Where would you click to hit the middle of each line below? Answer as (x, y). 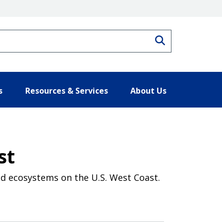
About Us (148, 90)
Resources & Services (66, 90)
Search (181, 39)
